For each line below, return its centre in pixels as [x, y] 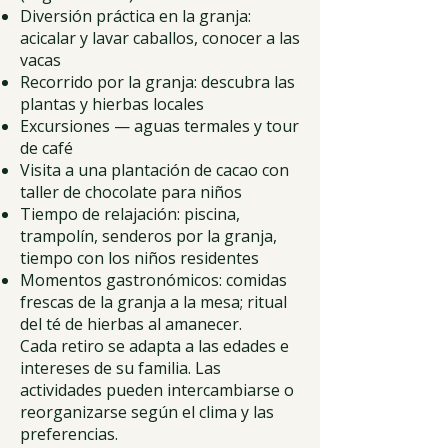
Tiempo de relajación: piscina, [130, 214]
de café [46, 148]
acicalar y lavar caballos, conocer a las [160, 38]
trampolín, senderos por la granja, [148, 236]
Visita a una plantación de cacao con [154, 170]
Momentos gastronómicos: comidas [153, 280]
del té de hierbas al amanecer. [131, 324]
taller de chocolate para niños [131, 192]
